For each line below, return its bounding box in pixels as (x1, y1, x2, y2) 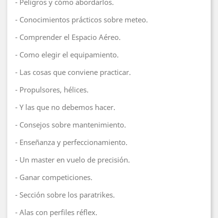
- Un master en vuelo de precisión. (15, 155, 130, 164)
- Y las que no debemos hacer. (15, 102, 115, 112)
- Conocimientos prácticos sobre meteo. (15, 15, 148, 24)
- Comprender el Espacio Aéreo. (15, 32, 121, 42)
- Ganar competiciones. (15, 172, 92, 182)
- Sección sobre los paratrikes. (15, 190, 115, 200)
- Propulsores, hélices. (15, 85, 89, 94)
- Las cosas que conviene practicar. (15, 67, 131, 77)
